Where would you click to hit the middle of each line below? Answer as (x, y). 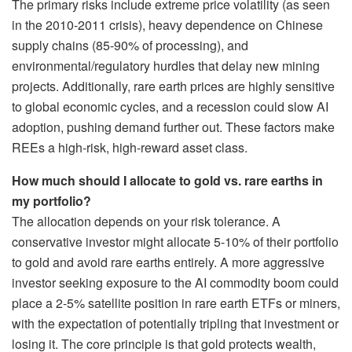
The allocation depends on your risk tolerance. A (146, 222)
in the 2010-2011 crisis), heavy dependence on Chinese (167, 25)
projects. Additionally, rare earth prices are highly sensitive (173, 86)
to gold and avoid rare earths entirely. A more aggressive (168, 262)
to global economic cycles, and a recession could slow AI (170, 107)
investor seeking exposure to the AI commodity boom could (175, 283)
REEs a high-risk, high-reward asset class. (130, 148)
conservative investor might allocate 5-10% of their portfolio (175, 242)
